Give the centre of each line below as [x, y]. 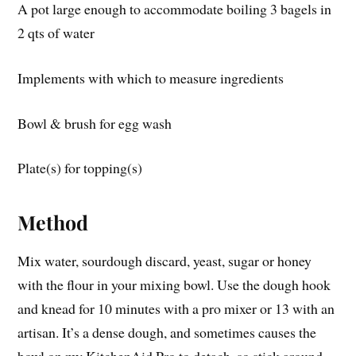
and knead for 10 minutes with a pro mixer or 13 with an [176, 309]
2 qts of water [56, 33]
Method [53, 222]
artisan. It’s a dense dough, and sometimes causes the [167, 333]
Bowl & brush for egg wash [95, 123]
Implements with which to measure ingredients [151, 77]
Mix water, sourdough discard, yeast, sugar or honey [165, 261]
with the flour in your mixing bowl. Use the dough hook [174, 285]
